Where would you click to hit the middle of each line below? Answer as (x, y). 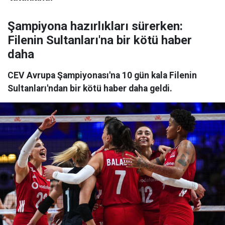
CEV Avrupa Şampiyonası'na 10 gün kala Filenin (102, 76)
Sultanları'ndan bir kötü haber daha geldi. (90, 89)
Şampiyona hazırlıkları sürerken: (95, 26)
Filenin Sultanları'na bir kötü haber (100, 40)
